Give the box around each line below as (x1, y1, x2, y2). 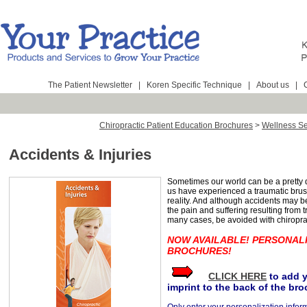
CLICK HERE (208, 271, 267, 282)
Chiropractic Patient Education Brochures (99, 121, 253, 130)
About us (256, 80, 289, 90)
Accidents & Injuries (9, 146, 151, 163)
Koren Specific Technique (147, 80, 242, 90)
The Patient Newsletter (48, 80, 132, 90)
